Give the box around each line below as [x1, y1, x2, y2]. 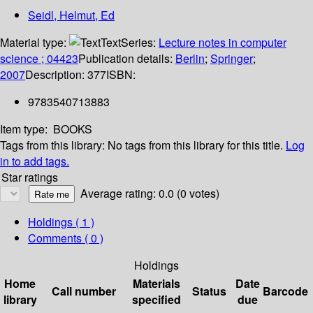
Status [192, 283, 226, 300]
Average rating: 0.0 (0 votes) [80, 185, 219, 202]
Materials [133, 275, 180, 292]
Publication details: [78, 50, 175, 67]
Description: [25, 66, 87, 83]
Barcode [263, 283, 308, 300]
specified [132, 291, 181, 308]
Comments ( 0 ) [28, 230, 103, 247]
